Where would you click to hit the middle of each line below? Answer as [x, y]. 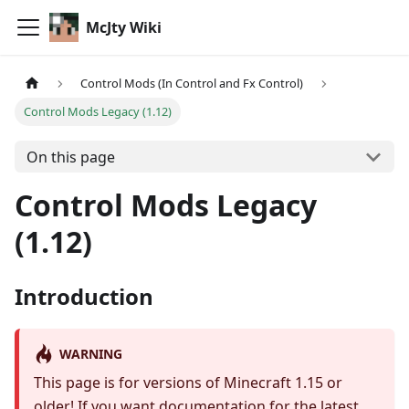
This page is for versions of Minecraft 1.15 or [188, 383]
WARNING [90, 353]
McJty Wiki [124, 27]
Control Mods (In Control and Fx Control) [192, 84]
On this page [70, 157]
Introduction [84, 297]
